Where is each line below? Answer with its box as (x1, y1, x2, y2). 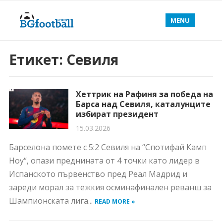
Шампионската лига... (8, 195, 95, 206)
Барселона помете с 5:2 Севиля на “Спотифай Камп (8, 142, 207, 153)
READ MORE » (94, 197, 135, 206)
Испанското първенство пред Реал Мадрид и (8, 168, 187, 179)
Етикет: (8, 50, 66, 69)
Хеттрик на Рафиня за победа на (75, 89, 213, 100)
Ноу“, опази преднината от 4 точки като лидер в (8, 155, 200, 166)
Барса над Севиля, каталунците (75, 99, 211, 110)
